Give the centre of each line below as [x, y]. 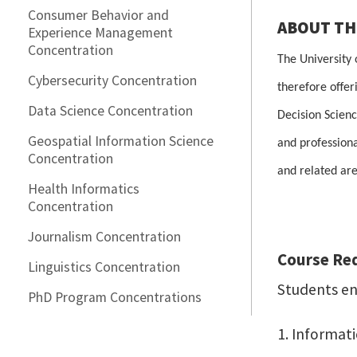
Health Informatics [84, 189]
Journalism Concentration [104, 237]
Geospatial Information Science [121, 141]
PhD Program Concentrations [115, 297]
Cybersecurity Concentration [112, 80]
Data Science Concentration [110, 111]
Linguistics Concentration [104, 267]
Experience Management [100, 33]
